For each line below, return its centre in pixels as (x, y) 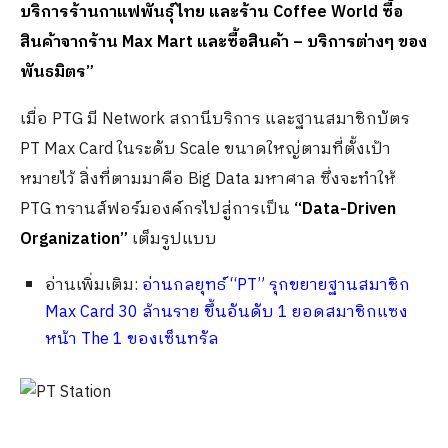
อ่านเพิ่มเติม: (93, 286)
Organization (70, 240)
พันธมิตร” (57, 73)
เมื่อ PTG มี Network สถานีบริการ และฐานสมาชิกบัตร (215, 120)
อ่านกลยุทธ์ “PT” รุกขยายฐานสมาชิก (276, 286)
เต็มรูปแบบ (172, 240)
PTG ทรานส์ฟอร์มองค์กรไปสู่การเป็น (157, 210)
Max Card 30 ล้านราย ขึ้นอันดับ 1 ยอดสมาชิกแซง (226, 313)
